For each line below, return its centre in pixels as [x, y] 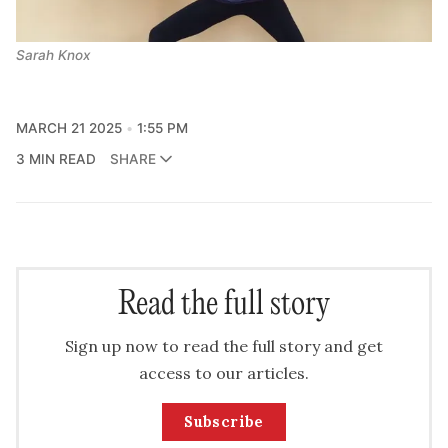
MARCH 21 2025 [69, 127]
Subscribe [224, 422]
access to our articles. [224, 373]
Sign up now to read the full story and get [224, 346]
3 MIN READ [56, 158]
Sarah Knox [53, 55]
